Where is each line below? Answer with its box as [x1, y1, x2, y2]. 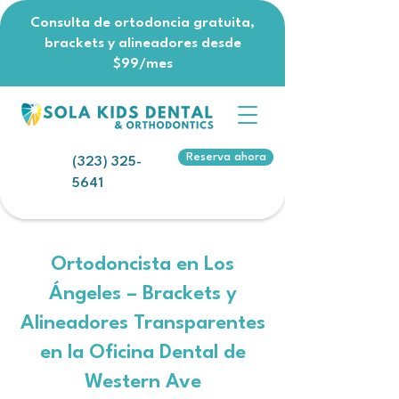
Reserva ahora [185, 151, 266, 163]
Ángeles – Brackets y [48, 284, 237, 304]
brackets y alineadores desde [44, 37, 241, 51]
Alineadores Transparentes [20, 313, 265, 333]
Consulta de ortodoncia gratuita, [30, 16, 255, 30]
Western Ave [84, 372, 201, 392]
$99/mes [112, 57, 173, 71]
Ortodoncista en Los [51, 255, 234, 274]
